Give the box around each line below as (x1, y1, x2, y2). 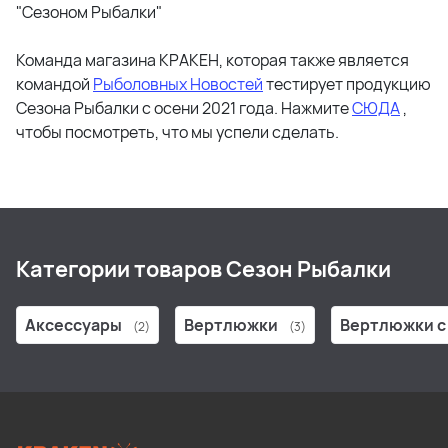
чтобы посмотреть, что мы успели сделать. (16, 121, 339, 143)
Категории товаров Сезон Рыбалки (16, 254, 391, 284)
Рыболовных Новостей (93, 73, 263, 95)
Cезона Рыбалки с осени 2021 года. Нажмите (16, 97, 352, 119)
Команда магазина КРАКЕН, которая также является (16, 49, 409, 71)
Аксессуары (25, 314, 125, 336)
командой (16, 73, 93, 95)
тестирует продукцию (263, 73, 431, 95)
